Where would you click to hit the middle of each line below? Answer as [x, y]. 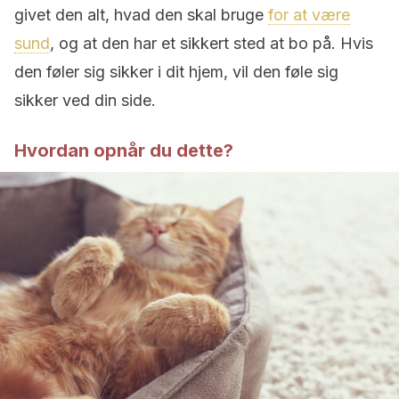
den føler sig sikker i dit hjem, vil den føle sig [176, 72]
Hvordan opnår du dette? [124, 151]
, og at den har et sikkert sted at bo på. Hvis [212, 43]
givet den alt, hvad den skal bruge [141, 15]
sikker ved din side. [85, 100]
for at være [309, 15]
